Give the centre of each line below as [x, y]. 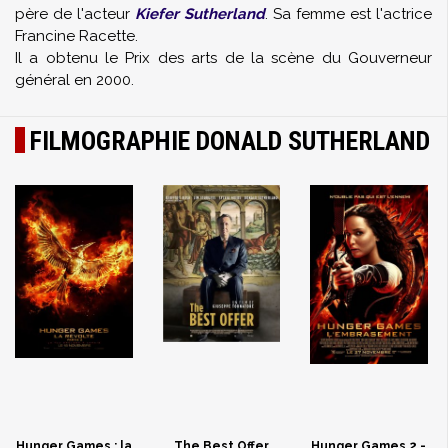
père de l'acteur [75, 14]
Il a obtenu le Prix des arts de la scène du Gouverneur [223, 58]
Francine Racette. [76, 36]
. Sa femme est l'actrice [348, 14]
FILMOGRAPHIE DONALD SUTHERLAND [230, 141]
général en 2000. [74, 80]
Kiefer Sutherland [200, 14]
